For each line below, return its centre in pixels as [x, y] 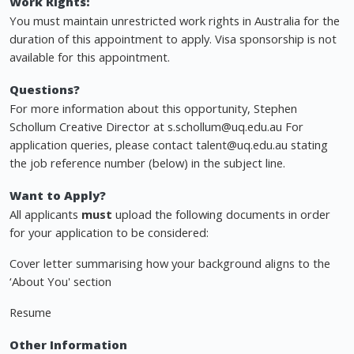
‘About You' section [60, 282]
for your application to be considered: [109, 233]
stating [308, 145]
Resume [30, 313]
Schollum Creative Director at [88, 127]
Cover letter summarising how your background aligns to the [170, 264]
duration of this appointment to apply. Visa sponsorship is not [173, 39]
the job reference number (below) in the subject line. [147, 163]
